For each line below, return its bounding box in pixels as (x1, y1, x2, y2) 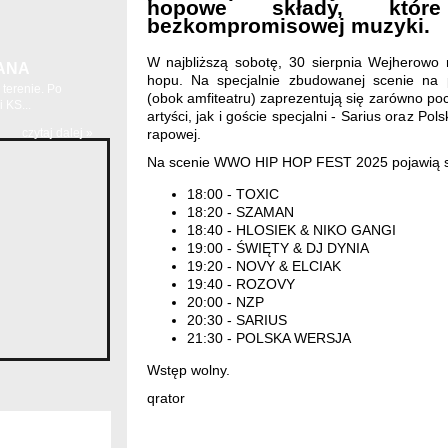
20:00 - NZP (186, 294, 264, 311)
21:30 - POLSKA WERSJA (186, 330, 351, 347)
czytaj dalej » (21, 126, 93, 140)
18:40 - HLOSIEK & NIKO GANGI (186, 222, 396, 239)
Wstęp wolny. (146, 362, 230, 379)
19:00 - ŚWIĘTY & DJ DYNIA (186, 240, 369, 257)
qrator (146, 390, 185, 407)
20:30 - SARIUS (186, 312, 287, 329)
